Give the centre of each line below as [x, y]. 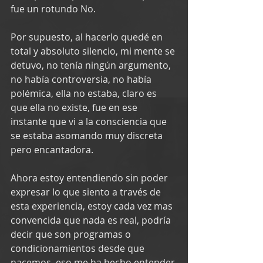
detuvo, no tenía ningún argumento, [92, 65]
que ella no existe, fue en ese [75, 107]
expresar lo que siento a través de [87, 192]
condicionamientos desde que [79, 248]
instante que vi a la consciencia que [90, 121]
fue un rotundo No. [53, 9]
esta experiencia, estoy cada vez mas [93, 206]
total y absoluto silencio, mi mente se [94, 51]
